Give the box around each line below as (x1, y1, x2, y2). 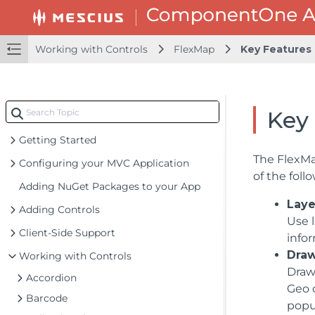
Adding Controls (19, 203, 100, 216)
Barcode (26, 292, 67, 304)
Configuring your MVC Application (19, 157, 189, 169)
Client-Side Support (19, 226, 115, 239)
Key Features (240, 43, 311, 56)
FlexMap (174, 43, 214, 56)
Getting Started (19, 134, 96, 146)
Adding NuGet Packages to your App (19, 180, 200, 193)
